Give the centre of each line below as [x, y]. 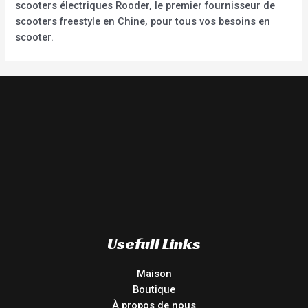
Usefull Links [154, 243]
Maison [154, 273]
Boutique [154, 289]
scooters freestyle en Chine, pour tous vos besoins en [143, 21]
